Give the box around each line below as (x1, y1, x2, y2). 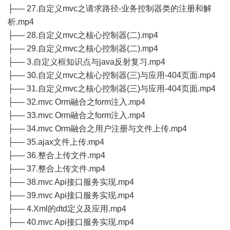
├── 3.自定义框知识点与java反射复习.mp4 (8, 57, 165, 66)
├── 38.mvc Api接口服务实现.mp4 (8, 178, 134, 186)
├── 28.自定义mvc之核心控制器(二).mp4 (8, 31, 158, 40)
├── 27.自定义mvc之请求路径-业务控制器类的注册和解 (8, 4, 212, 13)
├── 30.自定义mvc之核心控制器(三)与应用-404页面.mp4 (8, 71, 216, 80)
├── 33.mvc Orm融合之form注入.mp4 (8, 111, 145, 120)
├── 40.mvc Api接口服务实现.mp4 (8, 218, 134, 226)
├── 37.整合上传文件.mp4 (8, 164, 105, 173)
